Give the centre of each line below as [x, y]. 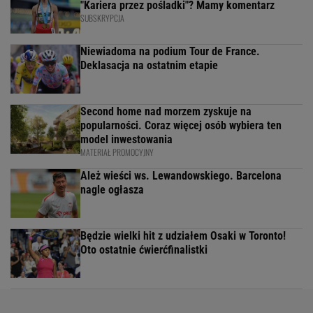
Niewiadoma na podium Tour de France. [170, 52]
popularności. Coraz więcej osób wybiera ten [181, 126]
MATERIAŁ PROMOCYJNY [117, 152]
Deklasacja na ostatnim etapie [149, 66]
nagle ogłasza [112, 190]
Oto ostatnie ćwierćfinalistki [144, 250]
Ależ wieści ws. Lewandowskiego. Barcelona [181, 176]
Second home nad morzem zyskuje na [166, 112]
